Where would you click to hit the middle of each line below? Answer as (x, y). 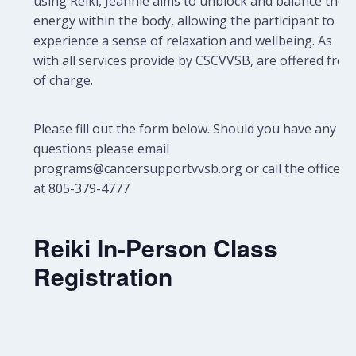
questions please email (102, 149)
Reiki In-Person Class (156, 248)
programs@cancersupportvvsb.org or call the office (187, 168)
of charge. (64, 80)
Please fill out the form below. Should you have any (185, 129)
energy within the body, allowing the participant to (184, 21)
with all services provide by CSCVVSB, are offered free (193, 60)
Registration (103, 276)
